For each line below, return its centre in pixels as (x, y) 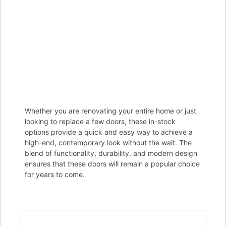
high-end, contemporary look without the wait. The (108, 142)
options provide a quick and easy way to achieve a (109, 132)
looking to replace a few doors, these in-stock (100, 121)
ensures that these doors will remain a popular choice (112, 163)
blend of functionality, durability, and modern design (111, 153)
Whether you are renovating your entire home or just (110, 110)
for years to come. (55, 174)
